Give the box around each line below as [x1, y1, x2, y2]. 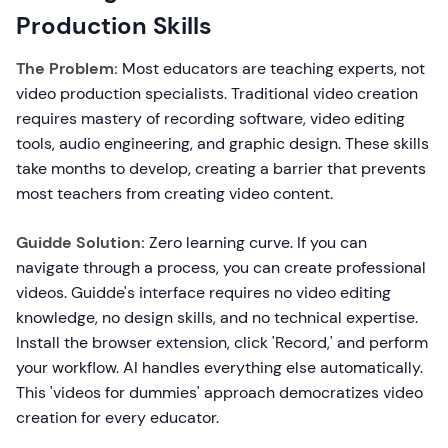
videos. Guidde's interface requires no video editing [16, 282, 391, 303]
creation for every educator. [16, 407, 219, 428]
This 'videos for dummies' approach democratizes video [16, 382, 423, 403]
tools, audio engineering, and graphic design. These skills [16, 133, 429, 154]
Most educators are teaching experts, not [118, 58, 425, 79]
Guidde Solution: [16, 232, 145, 253]
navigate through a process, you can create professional [16, 257, 426, 278]
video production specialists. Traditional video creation [16, 83, 418, 104]
